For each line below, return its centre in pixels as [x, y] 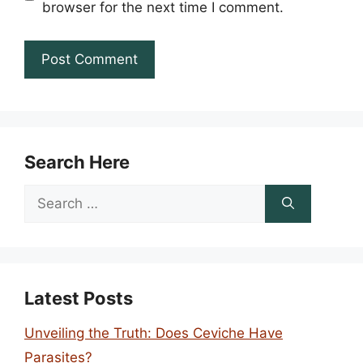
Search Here [77, 162]
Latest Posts [79, 298]
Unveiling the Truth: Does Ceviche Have [154, 333]
